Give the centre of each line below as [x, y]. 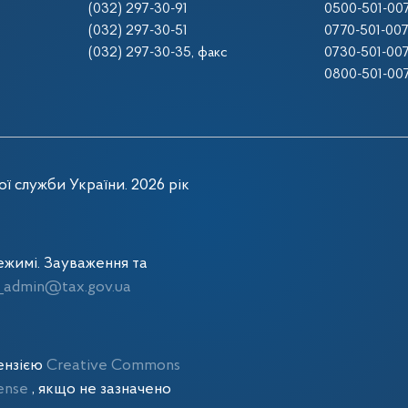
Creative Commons [113, 366]
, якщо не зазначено [102, 389]
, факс [209, 53]
